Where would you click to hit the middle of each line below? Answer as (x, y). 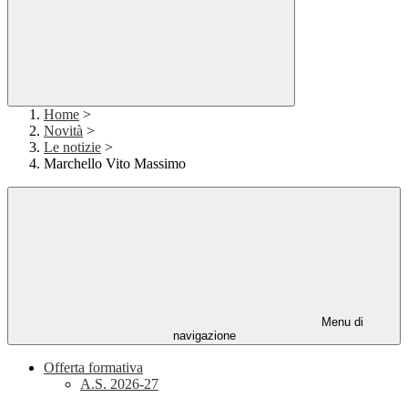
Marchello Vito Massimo (115, 164)
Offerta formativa (93, 368)
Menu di (341, 322)
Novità (63, 131)
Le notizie (72, 148)
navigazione (204, 336)
